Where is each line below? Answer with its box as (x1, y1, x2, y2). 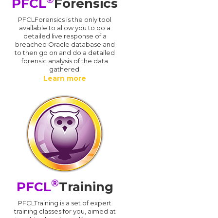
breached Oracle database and (15, 40, 115, 48)
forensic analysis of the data (21, 56, 109, 65)
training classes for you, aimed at (14, 207, 116, 215)
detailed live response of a (23, 32, 107, 40)
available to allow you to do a (19, 23, 111, 32)
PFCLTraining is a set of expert (18, 199, 111, 207)
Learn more (43, 73, 87, 83)
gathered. (49, 65, 81, 73)
